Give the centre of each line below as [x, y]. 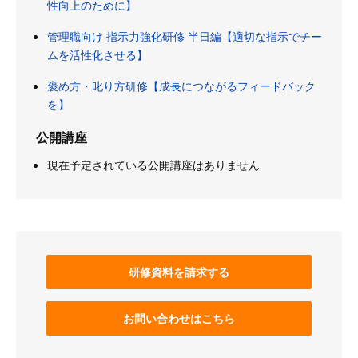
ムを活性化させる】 [97, 54]
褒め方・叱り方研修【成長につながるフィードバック [181, 85]
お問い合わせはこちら [179, 318]
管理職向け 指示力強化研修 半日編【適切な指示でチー [185, 36]
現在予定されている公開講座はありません [153, 164]
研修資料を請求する [179, 271]
